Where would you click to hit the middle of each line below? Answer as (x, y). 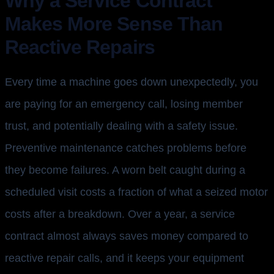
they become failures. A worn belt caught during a (125, 170)
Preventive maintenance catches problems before (126, 148)
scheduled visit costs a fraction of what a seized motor (136, 192)
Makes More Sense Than (114, 24)
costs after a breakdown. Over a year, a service (120, 214)
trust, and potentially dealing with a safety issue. (121, 126)
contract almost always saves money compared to (127, 236)
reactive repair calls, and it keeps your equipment (124, 258)
